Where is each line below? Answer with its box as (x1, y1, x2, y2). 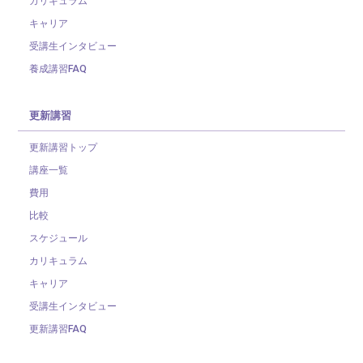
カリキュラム (29, 252, 88, 267)
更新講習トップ (29, 139, 98, 154)
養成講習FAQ (29, 60, 88, 75)
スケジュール (29, 229, 88, 245)
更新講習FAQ (29, 320, 88, 335)
